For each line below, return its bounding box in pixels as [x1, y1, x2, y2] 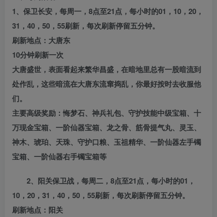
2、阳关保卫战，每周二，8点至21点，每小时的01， [27, 175, 195, 186]
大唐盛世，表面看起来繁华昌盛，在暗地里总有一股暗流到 [12, 64, 201, 75]
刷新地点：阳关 [12, 204, 63, 216]
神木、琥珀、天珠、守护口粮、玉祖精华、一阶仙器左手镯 [12, 137, 201, 148]
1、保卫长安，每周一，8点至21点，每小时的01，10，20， [12, 6, 203, 17]
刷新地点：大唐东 [12, 35, 70, 46]
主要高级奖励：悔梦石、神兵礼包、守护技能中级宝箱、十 [12, 108, 201, 119]
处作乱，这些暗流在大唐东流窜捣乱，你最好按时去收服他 [12, 78, 201, 90]
